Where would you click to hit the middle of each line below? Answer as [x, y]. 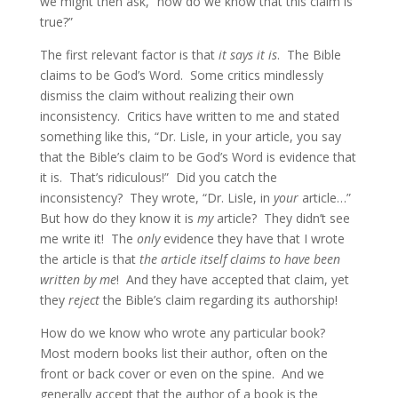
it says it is [247, 55]
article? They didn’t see [281, 218]
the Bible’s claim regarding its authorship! [218, 300]
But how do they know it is [118, 218]
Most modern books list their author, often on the [183, 353]
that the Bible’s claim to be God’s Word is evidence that [198, 157]
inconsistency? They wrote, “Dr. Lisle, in [156, 198]
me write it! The [88, 239]
